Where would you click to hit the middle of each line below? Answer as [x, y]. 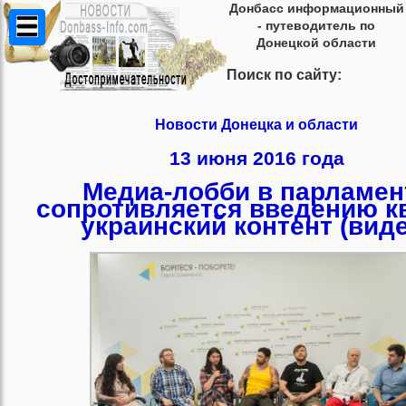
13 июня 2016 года [256, 158]
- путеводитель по [316, 25]
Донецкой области [316, 43]
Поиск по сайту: [284, 75]
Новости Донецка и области [256, 125]
